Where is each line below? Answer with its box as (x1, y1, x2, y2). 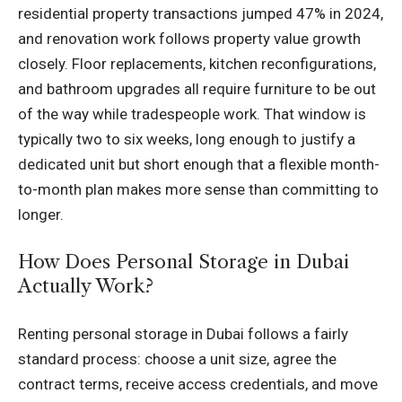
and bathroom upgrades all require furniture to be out (18, 79, 376, 98)
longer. (18, 205, 64, 223)
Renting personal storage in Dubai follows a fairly (18, 324, 348, 343)
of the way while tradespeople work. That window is (18, 104, 366, 123)
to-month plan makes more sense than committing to (18, 179, 379, 198)
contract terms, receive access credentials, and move (18, 374, 378, 393)
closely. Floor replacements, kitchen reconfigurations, (18, 54, 376, 73)
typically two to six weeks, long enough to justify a (18, 129, 355, 148)
